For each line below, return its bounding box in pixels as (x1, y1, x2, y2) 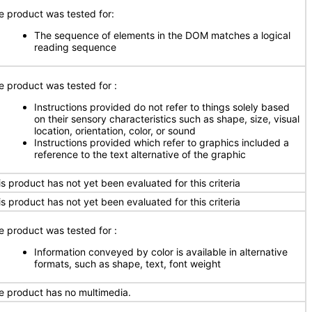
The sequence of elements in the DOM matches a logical (34, 29, 290, 41)
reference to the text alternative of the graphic (34, 148, 246, 160)
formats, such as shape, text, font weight (34, 258, 221, 270)
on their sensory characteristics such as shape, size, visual (34, 113, 299, 125)
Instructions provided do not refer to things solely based (34, 101, 290, 113)
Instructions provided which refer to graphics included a (34, 136, 289, 148)
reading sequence (34, 41, 116, 53)
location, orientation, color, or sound (34, 125, 196, 136)
